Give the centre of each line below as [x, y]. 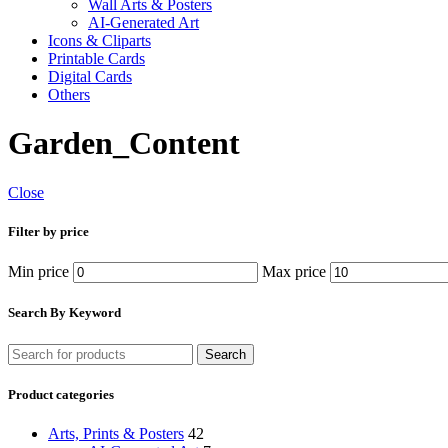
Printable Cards [96, 58]
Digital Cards [90, 76]
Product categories [61, 394]
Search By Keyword [64, 313]
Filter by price [48, 232]
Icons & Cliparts [99, 40]
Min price [38, 272]
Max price [294, 272]
